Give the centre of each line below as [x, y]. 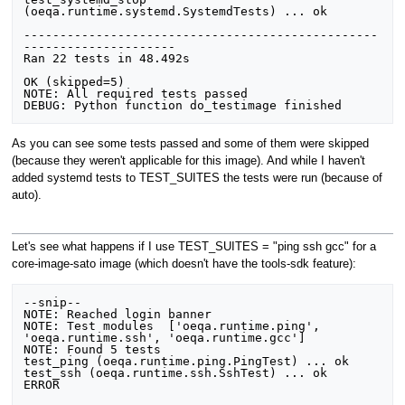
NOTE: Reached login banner [118, 314]
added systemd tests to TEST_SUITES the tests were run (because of [197, 178]
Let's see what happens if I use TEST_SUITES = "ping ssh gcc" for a [193, 246]
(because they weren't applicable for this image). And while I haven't [188, 160]
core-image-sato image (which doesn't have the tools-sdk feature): [184, 264]
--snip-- [53, 302]
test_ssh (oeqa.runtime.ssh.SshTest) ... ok [176, 372]
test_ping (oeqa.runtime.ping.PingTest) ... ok [187, 361]
